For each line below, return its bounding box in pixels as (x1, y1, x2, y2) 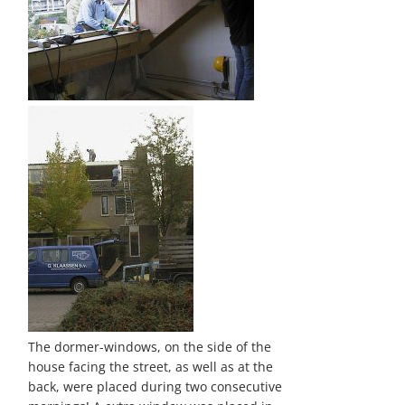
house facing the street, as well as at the (28, 358, 274, 375)
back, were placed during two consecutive (28, 378, 283, 395)
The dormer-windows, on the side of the (28, 338, 272, 355)
